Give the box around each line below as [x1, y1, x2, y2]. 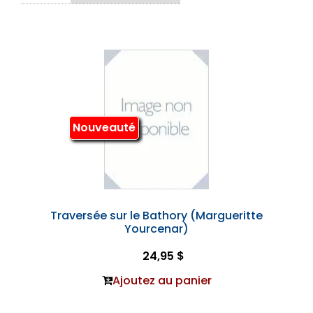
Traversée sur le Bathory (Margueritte [50, 208, 263, 224]
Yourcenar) [124, 221, 189, 237]
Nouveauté [72, 119, 136, 136]
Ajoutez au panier [112, 272, 212, 289]
